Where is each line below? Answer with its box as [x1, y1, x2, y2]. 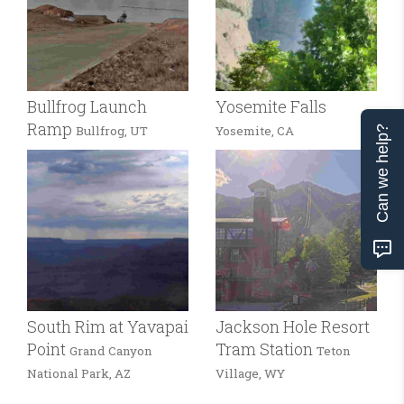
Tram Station [216, 337, 317, 360]
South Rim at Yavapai [27, 315, 188, 337]
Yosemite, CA [216, 122, 294, 139]
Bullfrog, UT [76, 122, 148, 139]
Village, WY [216, 364, 285, 381]
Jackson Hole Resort [216, 315, 370, 337]
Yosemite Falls [216, 95, 326, 117]
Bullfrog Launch [27, 95, 147, 117]
